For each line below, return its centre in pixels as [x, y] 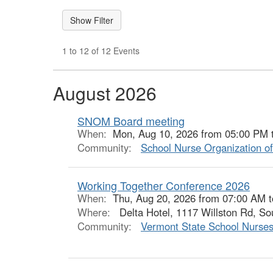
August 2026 [105, 93]
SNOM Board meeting [131, 121]
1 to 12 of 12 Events [101, 51]
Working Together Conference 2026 [164, 185]
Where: [95, 212]
